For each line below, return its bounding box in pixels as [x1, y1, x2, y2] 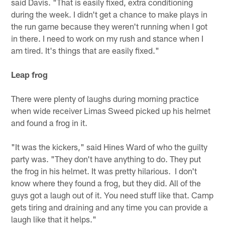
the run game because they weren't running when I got [11, 21, 208, 32]
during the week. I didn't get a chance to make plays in [11, 9, 208, 20]
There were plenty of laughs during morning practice [11, 93, 199, 104]
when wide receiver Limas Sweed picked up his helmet [11, 105, 211, 116]
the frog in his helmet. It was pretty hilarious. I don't [11, 166, 197, 176]
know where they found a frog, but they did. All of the [11, 178, 201, 188]
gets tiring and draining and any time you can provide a [11, 202, 208, 212]
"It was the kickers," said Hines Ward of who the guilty [11, 142, 208, 152]
